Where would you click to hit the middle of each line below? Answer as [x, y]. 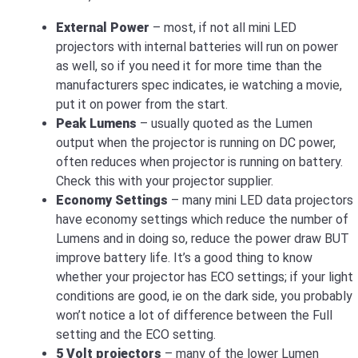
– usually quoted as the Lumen [225, 123]
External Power [103, 27]
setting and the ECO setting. [136, 334]
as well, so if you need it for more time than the [189, 66]
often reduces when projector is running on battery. [199, 161]
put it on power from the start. [142, 104]
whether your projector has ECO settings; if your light [205, 276]
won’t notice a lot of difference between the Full [194, 315]
